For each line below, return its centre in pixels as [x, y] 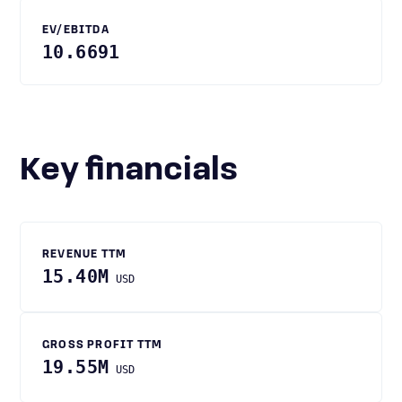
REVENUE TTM [85, 255]
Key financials [139, 171]
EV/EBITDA [76, 31]
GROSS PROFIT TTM [103, 345]
